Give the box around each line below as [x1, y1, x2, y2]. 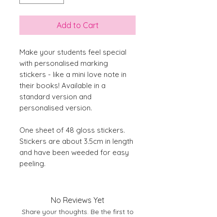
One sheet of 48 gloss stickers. [19, 125, 127, 135]
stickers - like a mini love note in [19, 70, 126, 79]
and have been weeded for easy [19, 148, 129, 157]
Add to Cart [56, 20, 99, 31]
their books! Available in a [19, 81, 106, 91]
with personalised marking [19, 59, 108, 68]
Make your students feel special [19, 47, 126, 57]
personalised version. [19, 103, 94, 113]
